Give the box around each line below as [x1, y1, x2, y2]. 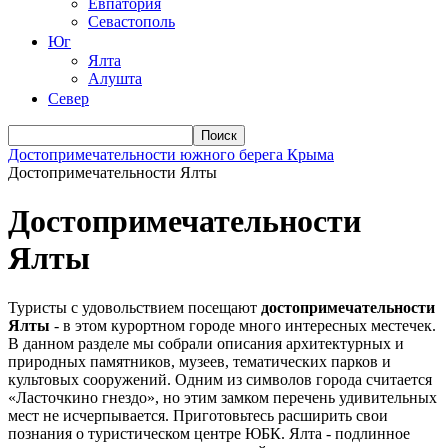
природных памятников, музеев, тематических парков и [8, 352, 391, 370]
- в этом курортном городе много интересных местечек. [50, 316, 436, 334]
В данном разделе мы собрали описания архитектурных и [8, 334, 404, 352]
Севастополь [88, 13, 175, 30]
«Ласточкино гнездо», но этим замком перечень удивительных [8, 388, 437, 406]
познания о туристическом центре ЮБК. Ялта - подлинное [8, 424, 410, 442]
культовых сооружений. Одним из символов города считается [8, 370, 432, 388]
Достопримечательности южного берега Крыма [8, 146, 334, 163]
